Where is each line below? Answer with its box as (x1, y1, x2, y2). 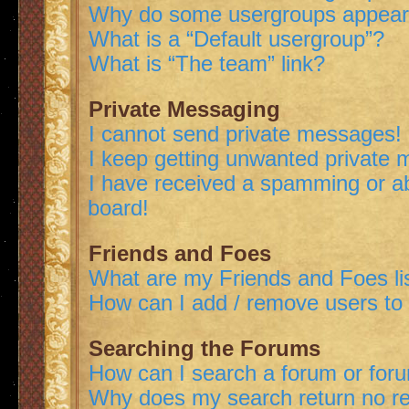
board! (88, 196, 149, 220)
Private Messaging (89, 98, 280, 121)
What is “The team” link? (89, 52, 325, 76)
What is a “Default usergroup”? (89, 27, 384, 51)
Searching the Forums (89, 337, 320, 361)
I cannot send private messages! (89, 122, 402, 146)
